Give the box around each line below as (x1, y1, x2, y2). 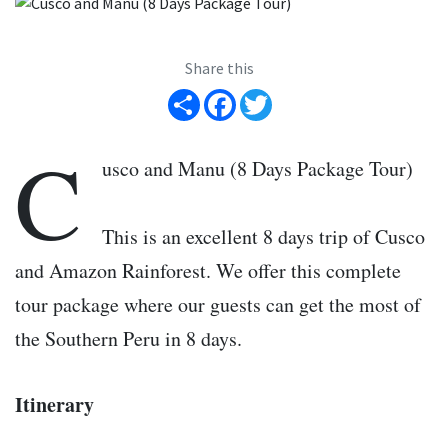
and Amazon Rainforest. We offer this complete (15, 257, 401, 285)
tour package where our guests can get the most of (15, 291, 421, 319)
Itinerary (15, 390, 94, 420)
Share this (185, 58, 254, 79)
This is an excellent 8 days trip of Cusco (102, 223, 425, 251)
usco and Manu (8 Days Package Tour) (102, 155, 413, 183)
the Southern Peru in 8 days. (15, 325, 242, 353)
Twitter (271, 79, 324, 100)
